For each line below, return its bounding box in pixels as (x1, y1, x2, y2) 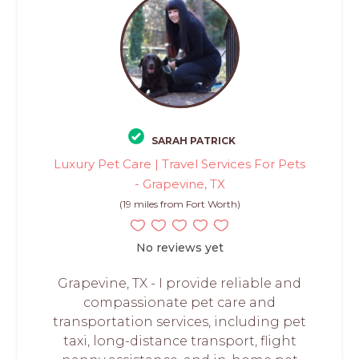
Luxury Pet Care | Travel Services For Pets (54, 156, 305, 172)
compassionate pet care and (83, 295, 276, 311)
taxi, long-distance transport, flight (63, 333, 296, 349)
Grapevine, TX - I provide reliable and (58, 276, 301, 292)
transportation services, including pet (53, 314, 306, 330)
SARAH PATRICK (151, 135, 236, 147)
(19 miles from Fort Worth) (119, 198, 240, 211)
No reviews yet (135, 240, 224, 256)
